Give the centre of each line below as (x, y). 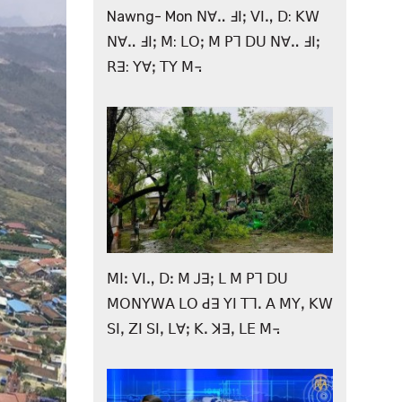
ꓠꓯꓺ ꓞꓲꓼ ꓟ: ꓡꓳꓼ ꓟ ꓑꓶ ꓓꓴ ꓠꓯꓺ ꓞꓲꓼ (213, 42)
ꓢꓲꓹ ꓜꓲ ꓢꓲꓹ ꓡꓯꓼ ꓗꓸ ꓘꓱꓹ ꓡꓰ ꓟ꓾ (193, 329)
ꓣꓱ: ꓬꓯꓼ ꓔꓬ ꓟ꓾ (154, 67)
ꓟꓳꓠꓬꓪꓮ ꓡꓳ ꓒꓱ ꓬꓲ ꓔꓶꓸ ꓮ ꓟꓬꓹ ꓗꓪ (219, 304)
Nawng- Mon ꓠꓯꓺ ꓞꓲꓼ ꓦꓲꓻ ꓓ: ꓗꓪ (213, 17)
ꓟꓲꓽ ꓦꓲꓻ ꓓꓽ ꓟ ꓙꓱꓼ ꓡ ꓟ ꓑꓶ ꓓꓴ (197, 279)
